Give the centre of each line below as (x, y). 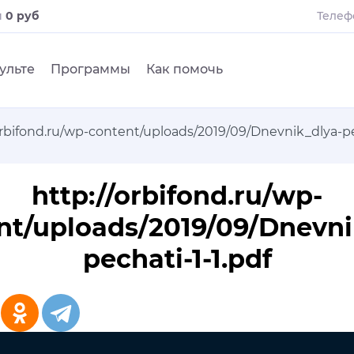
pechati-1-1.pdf (177, 259)
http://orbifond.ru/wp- (177, 196)
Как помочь (185, 69)
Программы (90, 69)
